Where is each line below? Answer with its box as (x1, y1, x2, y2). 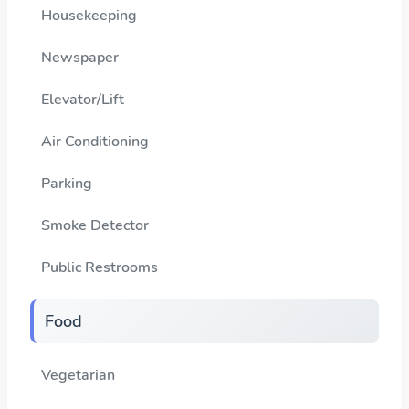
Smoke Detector (41, 215, 149, 236)
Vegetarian (41, 364, 115, 385)
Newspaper (41, 47, 119, 68)
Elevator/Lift (41, 89, 124, 110)
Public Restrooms (41, 257, 158, 278)
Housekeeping (41, 5, 137, 26)
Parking (41, 173, 92, 194)
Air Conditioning (41, 131, 149, 152)
